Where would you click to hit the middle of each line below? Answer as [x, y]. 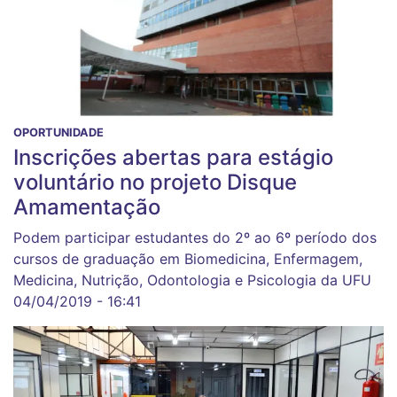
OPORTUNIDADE [58, 133]
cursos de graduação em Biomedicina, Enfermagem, [188, 259]
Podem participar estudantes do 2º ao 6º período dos [195, 238]
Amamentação [87, 207]
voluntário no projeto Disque [155, 183]
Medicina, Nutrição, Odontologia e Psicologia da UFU [192, 280]
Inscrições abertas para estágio [173, 158]
